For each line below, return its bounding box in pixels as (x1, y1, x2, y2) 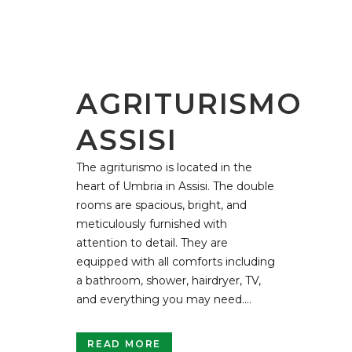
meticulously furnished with (76, 216, 227, 231)
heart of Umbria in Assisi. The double (76, 178, 274, 193)
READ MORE (87, 337, 162, 350)
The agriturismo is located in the (76, 159, 252, 174)
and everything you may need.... (76, 291, 251, 306)
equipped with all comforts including (76, 254, 275, 269)
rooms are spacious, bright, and (76, 197, 247, 212)
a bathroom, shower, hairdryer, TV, (76, 273, 261, 288)
